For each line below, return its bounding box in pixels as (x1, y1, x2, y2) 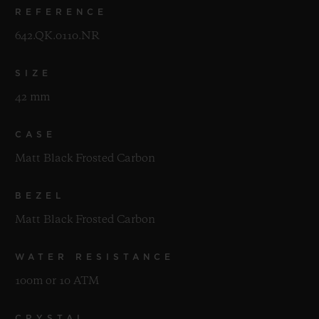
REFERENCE (15, 7, 108, 16)
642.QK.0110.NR (15, 30, 100, 42)
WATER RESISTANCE (15, 252, 174, 261)
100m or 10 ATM (15, 275, 99, 287)
